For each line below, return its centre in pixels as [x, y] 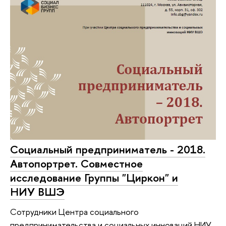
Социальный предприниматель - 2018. [108, 149]
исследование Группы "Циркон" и [94, 177]
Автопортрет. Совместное [76, 163]
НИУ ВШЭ [37, 191]
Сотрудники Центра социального [74, 212]
